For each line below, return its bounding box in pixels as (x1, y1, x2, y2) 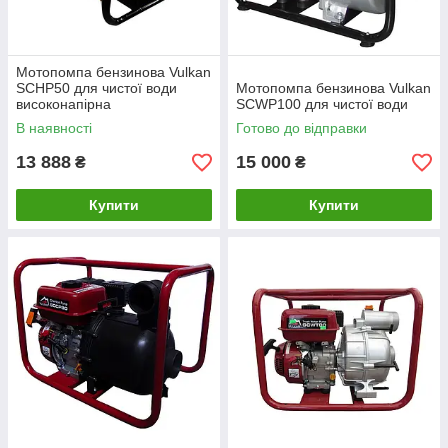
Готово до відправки (236, 120, 367, 136)
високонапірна (16, 96, 111, 112)
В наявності (16, 120, 92, 136)
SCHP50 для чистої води (16, 80, 177, 96)
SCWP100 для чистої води (236, 96, 408, 112)
